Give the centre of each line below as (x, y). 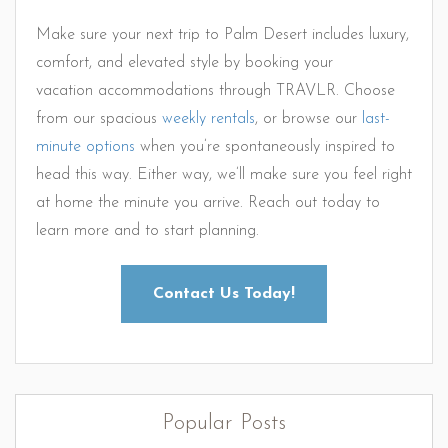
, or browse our (308, 119)
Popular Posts (224, 423)
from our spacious (99, 119)
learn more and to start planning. (147, 231)
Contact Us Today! (224, 294)
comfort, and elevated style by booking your (184, 63)
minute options (85, 147)
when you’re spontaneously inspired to (265, 147)
